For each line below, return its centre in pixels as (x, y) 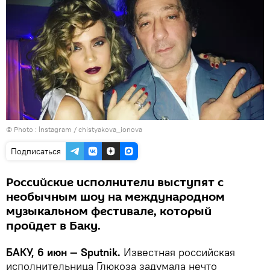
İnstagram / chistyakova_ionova (90, 130)
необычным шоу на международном (115, 197)
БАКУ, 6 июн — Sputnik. (65, 253)
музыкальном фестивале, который (109, 212)
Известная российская (179, 253)
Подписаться (36, 152)
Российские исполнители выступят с (115, 183)
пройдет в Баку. (53, 226)
